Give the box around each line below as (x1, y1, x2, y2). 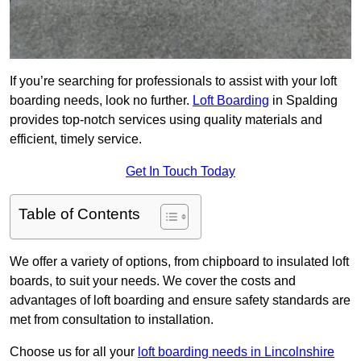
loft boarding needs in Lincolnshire (138, 345, 334, 359)
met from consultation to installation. (10, 313, 214, 327)
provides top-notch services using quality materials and (10, 113, 322, 127)
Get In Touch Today (126, 164, 235, 179)
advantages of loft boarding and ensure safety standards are (10, 293, 351, 308)
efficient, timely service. (10, 132, 142, 147)
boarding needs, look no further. (10, 93, 193, 108)
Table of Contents (19, 205, 140, 223)
